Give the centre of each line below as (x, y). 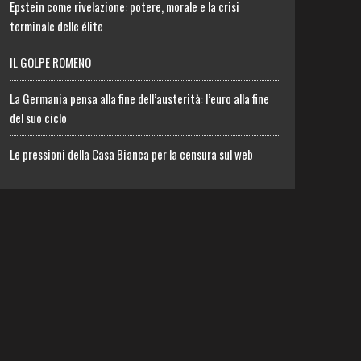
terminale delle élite (57, 26)
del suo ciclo (39, 118)
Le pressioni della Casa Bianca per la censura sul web (132, 154)
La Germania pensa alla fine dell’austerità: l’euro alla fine (140, 98)
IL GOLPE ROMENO (51, 62)
